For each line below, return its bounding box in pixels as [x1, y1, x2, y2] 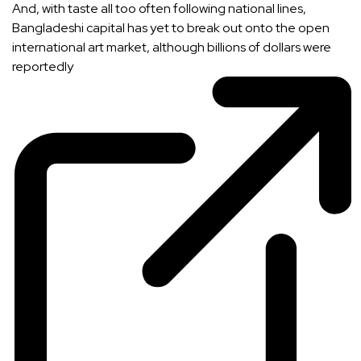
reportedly [12, 58, 73, 76]
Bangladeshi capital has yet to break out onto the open [12, 19, 330, 37]
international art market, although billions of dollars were [12, 39, 331, 56]
